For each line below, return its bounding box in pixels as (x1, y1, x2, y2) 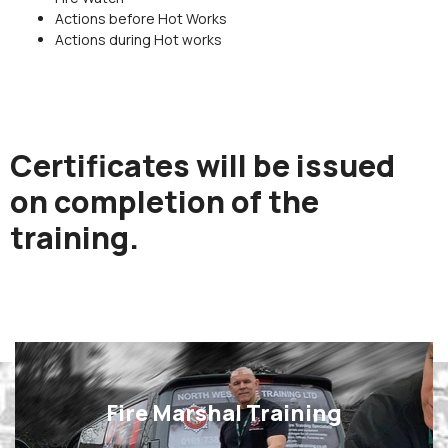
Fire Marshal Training (106, 398, 342, 429)
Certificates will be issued (10, 145, 395, 187)
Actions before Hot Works (55, 9, 227, 29)
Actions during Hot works (55, 30, 222, 50)
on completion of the (10, 181, 319, 223)
